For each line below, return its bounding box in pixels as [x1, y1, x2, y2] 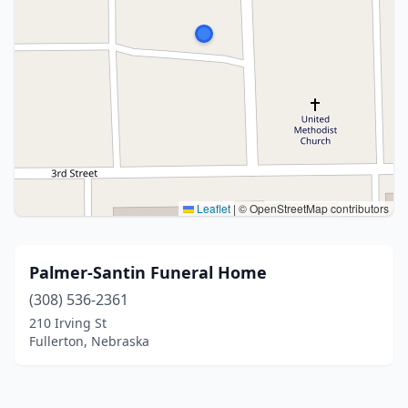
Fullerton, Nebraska [29, 332, 149, 350]
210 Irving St [29, 314, 107, 331]
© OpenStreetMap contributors [236, 200, 389, 216]
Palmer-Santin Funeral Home [29, 261, 267, 283]
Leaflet [194, 200, 230, 216]
